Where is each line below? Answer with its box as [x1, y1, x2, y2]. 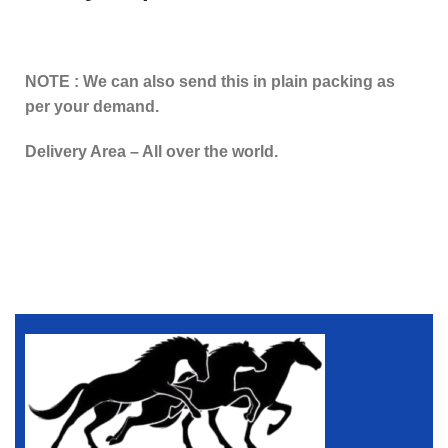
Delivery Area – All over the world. [25, 143, 278, 161]
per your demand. [25, 98, 159, 116]
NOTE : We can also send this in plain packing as [25, 73, 395, 91]
